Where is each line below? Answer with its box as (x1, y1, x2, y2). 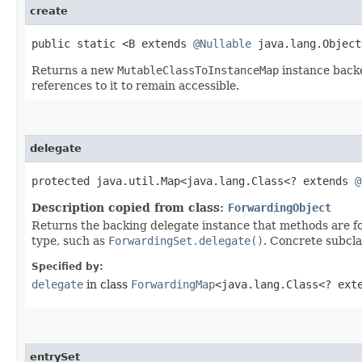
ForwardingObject (228, 200, 331, 214)
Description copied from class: (32, 200, 228, 214)
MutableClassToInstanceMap (117, 63, 279, 77)
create (30, 4, 68, 17)
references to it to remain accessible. (32, 78, 239, 92)
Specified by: (32, 260, 103, 272)
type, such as (32, 234, 108, 247)
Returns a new (32, 63, 117, 77)
